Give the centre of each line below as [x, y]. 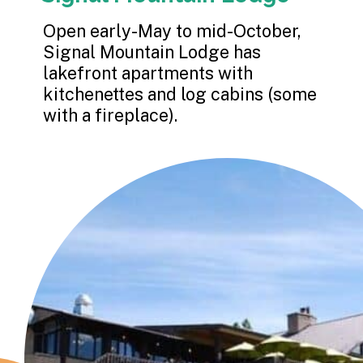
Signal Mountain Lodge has [152, 51]
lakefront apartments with [148, 73]
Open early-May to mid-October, [173, 30]
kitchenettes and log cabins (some [180, 94]
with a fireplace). [111, 115]
